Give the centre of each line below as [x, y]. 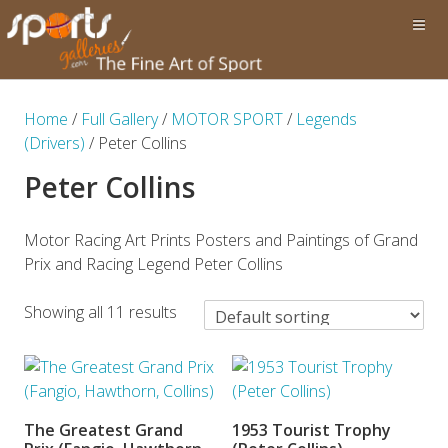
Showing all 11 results [100, 312]
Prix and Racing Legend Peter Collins [153, 264]
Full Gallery [119, 119]
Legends [326, 119]
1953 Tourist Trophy [311, 430]
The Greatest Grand [103, 430]
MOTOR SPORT [227, 119]
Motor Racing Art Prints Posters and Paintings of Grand [221, 240]
